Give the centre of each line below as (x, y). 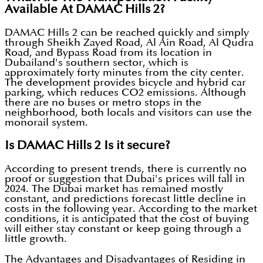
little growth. (36, 239)
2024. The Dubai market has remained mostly (114, 189)
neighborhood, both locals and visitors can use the (128, 113)
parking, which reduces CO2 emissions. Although (125, 93)
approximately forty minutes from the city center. (124, 73)
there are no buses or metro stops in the (103, 103)
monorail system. (46, 123)
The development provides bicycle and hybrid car (125, 83)
